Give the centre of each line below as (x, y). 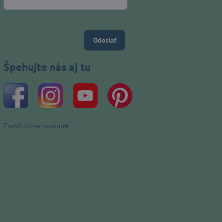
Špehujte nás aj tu (47, 67)
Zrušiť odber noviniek (37, 126)
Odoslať (105, 40)
